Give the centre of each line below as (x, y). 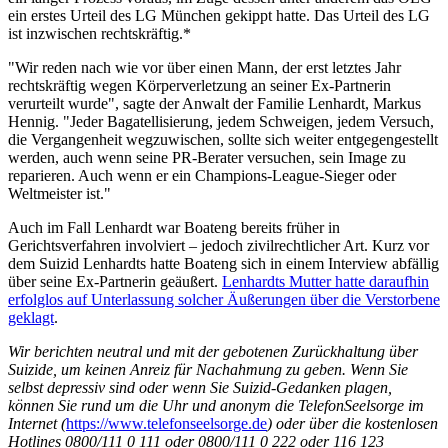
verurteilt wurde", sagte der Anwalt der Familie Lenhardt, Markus (214, 104)
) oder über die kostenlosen (352, 424)
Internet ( (37, 424)
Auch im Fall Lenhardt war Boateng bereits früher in (174, 228)
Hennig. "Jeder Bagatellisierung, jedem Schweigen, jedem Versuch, (221, 122)
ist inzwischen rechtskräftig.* (99, 34)
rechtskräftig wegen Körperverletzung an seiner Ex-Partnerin (199, 86)
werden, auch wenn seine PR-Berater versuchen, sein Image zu (207, 158)
